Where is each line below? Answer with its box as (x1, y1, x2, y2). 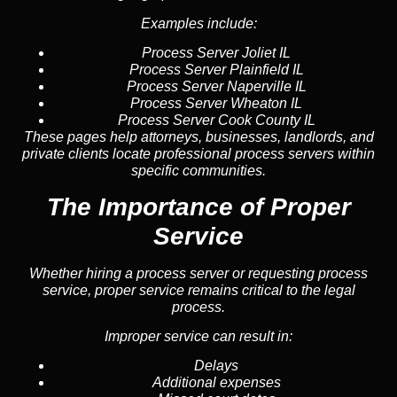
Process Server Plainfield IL (128, 62, 304, 78)
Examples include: (140, 15, 257, 31)
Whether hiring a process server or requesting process (29, 265, 368, 281)
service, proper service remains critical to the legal (42, 282, 355, 298)
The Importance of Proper (46, 192, 351, 221)
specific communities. (131, 163, 266, 179)
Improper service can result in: (105, 329, 292, 344)
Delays (194, 358, 238, 374)
